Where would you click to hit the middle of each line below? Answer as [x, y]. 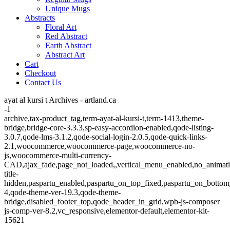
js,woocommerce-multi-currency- [58, 155]
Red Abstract [66, 36]
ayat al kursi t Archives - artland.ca [60, 100]
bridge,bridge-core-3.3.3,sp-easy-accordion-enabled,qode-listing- [109, 128]
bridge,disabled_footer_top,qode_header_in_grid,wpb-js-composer [112, 202]
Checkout [40, 73]
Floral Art [61, 27]
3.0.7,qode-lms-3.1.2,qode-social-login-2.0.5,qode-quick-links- [106, 137]
